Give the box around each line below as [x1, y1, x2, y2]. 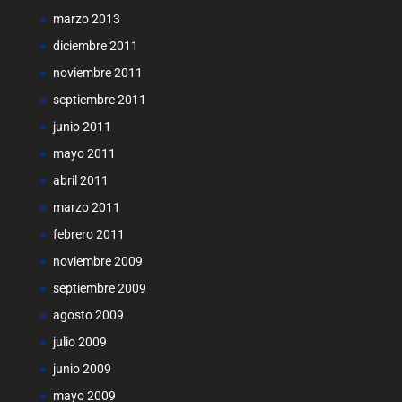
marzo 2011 [52, 199, 120, 214]
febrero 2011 [52, 226, 125, 241]
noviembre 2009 [52, 253, 143, 268]
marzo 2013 [52, 11, 120, 26]
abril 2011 [52, 172, 109, 188]
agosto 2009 [52, 307, 124, 322]
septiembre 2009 [52, 280, 146, 295]
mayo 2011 [52, 145, 116, 161]
